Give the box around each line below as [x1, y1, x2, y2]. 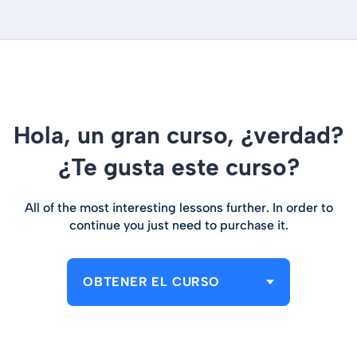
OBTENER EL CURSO [83, 274, 220, 289]
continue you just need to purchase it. [69, 218, 288, 233]
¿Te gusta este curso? [57, 152, 300, 182]
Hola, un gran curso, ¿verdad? [14, 120, 343, 150]
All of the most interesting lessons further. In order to [24, 200, 333, 215]
